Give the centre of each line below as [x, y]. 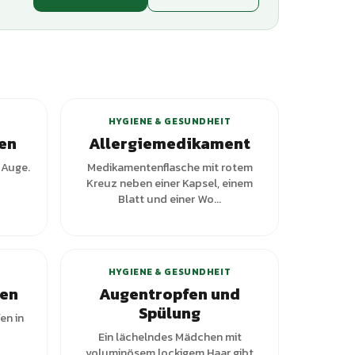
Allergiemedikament [170, 143]
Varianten [235, 229]
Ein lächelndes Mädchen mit [170, 337]
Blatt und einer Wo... [170, 199]
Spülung [170, 313]
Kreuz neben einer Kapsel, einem [170, 183]
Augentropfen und [170, 294]
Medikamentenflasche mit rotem [170, 167]
